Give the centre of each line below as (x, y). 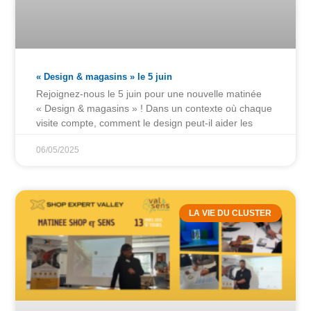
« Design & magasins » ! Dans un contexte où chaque (154, 108)
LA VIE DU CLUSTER (230, 213)
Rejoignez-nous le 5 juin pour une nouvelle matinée (149, 93)
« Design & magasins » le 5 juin (104, 76)
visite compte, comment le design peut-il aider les (145, 123)
